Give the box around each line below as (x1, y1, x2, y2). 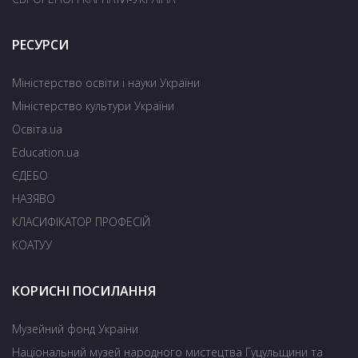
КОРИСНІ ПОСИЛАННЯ (12, 282, 156, 300)
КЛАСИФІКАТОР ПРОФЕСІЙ (12, 214, 150, 229)
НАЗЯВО (12, 191, 55, 206)
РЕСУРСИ (12, 36, 69, 54)
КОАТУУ (12, 237, 52, 253)
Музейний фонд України (12, 321, 138, 336)
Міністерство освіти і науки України (12, 75, 200, 90)
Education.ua (12, 145, 79, 160)
